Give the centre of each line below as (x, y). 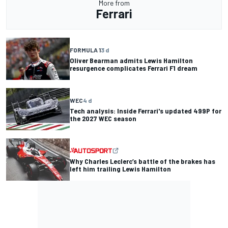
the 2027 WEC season (103, 118)
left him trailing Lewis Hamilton (120, 168)
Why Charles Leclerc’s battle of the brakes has (142, 161)
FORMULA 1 (85, 50)
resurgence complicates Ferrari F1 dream (134, 68)
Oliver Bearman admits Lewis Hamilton (131, 60)
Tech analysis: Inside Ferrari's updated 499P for (146, 110)
